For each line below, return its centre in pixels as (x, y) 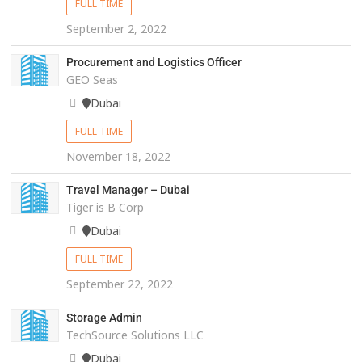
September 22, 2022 (119, 284)
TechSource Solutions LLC (135, 335)
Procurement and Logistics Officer (154, 63)
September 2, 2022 (116, 29)
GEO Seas (92, 80)
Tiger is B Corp (105, 208)
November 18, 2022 (118, 157)
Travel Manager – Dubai (128, 190)
